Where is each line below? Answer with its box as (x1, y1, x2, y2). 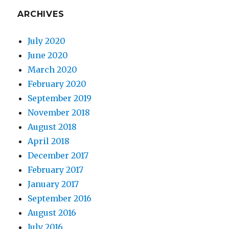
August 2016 (28, 208, 77, 218)
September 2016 (28, 193, 92, 204)
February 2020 (28, 79, 87, 89)
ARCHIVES (17, 9, 64, 19)
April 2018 (28, 136, 70, 147)
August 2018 (28, 122, 77, 132)
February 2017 (28, 165, 84, 175)
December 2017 (28, 150, 89, 161)
